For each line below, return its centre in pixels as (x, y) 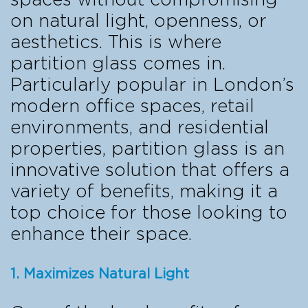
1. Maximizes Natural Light (100, 274)
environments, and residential (140, 128)
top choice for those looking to (149, 213)
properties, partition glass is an (147, 149)
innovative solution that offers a (150, 170)
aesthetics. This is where (116, 42)
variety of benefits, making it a (144, 191)
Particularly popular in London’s (152, 85)
